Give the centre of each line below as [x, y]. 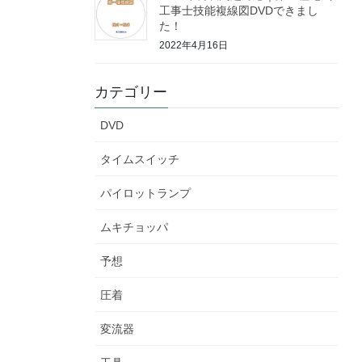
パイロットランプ [145, 194]
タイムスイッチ [140, 160]
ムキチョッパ [134, 227]
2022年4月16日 [194, 46]
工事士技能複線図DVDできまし [239, 10]
